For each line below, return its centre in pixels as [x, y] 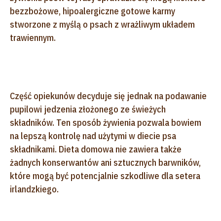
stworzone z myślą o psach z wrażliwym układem [102, 24]
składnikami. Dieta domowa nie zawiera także [96, 149]
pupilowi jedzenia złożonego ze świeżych [88, 109]
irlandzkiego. [34, 189]
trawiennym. [33, 37]
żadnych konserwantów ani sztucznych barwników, [105, 162]
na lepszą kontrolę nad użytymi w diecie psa [93, 136]
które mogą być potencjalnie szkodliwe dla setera [105, 176]
